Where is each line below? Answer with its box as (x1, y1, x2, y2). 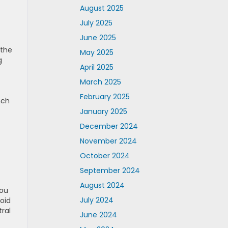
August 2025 (80, 3, 124, 13)
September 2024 (80, 165, 140, 176)
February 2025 (80, 92, 130, 102)
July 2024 (80, 195, 113, 205)
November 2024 (80, 136, 137, 146)
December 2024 (80, 121, 138, 131)
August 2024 (80, 180, 125, 190)
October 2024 (80, 151, 130, 161)
